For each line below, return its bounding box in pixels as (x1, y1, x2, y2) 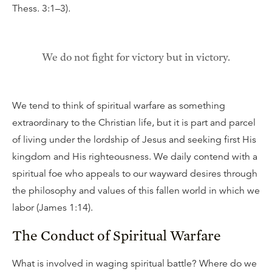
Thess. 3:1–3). (12, 2, 70, 15)
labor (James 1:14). (12, 202, 93, 214)
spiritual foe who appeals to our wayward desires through (12, 168, 257, 180)
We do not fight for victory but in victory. (42, 50, 230, 63)
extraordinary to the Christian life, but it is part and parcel (12, 117, 256, 129)
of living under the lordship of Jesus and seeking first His (12, 134, 256, 146)
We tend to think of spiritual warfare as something (12, 100, 225, 112)
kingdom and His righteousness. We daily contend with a (12, 151, 257, 163)
